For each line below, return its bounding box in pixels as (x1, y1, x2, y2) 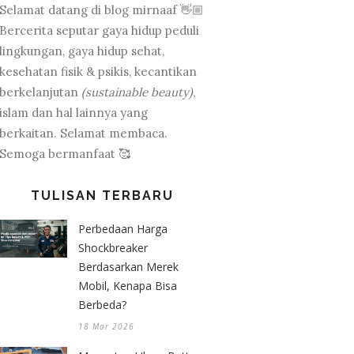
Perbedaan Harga (78, 221, 168, 236)
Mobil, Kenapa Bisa (78, 278, 177, 293)
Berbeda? (78, 297, 126, 312)
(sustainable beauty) (81, 85, 193, 100)
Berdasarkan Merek (78, 259, 179, 274)
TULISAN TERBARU (30, 188, 174, 203)
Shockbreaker (78, 240, 148, 255)
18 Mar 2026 (78, 321, 134, 332)
